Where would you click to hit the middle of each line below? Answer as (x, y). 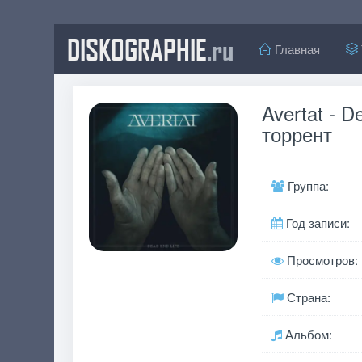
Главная (296, 49)
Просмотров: (320, 260)
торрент (297, 134)
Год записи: (316, 223)
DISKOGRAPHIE (137, 49)
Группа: (306, 185)
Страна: (307, 297)
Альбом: (307, 334)
